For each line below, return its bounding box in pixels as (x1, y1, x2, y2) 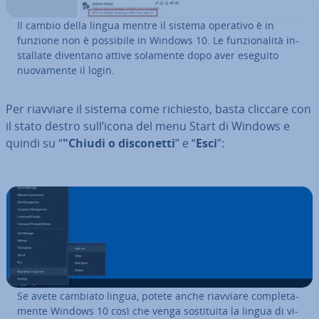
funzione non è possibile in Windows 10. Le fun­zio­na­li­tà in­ (17, 33, 299, 47)
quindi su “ (6, 135, 63, 151)
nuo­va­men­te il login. (17, 63, 115, 77)
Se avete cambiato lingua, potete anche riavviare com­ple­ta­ (17, 288, 299, 303)
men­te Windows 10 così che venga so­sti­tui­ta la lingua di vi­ (17, 303, 298, 318)
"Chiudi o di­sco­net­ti (63, 135, 175, 151)
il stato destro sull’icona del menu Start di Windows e (6, 117, 290, 134)
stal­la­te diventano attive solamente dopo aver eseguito (17, 48, 278, 62)
